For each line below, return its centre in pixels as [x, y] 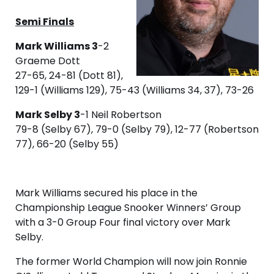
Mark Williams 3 [57, 46]
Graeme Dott [48, 61]
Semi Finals [45, 22]
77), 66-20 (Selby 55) [67, 144]
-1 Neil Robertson [121, 115]
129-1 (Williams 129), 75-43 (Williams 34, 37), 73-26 [135, 91]
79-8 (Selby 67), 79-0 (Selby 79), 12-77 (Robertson [137, 130]
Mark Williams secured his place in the [106, 193]
